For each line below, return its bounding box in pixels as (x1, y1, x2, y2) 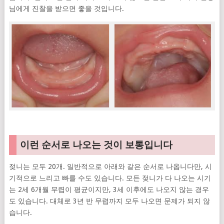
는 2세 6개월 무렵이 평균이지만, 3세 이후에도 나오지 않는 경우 (8, 185, 209, 193)
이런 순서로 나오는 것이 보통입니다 (19, 139, 172, 150)
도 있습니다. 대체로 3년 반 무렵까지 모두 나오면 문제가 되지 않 (8, 196, 210, 205)
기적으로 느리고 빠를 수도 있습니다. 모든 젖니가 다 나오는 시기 (8, 173, 211, 182)
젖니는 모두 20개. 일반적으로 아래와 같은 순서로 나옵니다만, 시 (8, 162, 212, 170)
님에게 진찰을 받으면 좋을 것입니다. (8, 4, 124, 12)
